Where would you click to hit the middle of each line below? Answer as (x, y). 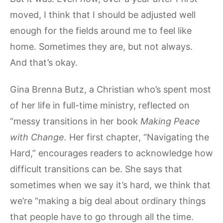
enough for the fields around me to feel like (101, 31)
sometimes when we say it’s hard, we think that (110, 185)
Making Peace (170, 121)
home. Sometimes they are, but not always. (103, 47)
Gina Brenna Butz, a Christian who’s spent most (111, 89)
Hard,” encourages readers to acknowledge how (111, 153)
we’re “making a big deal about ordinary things (108, 201)
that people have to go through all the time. (102, 217)
